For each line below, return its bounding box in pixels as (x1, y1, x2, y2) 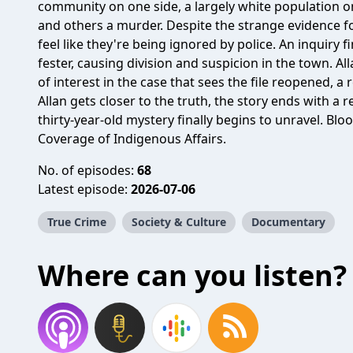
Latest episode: (38, 180, 131, 198)
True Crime (47, 214, 106, 229)
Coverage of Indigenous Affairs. (38, 130, 226, 147)
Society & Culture (132, 214, 226, 229)
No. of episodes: (38, 162, 137, 179)
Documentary (251, 214, 325, 229)
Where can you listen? (38, 256, 347, 295)
